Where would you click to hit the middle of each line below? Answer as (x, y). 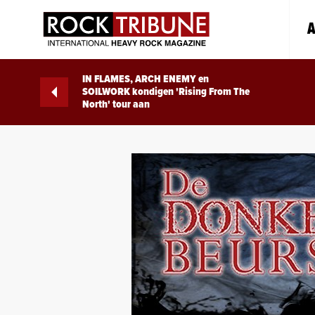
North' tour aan (116, 105)
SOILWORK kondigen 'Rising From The (166, 92)
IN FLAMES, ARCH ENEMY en (146, 79)
